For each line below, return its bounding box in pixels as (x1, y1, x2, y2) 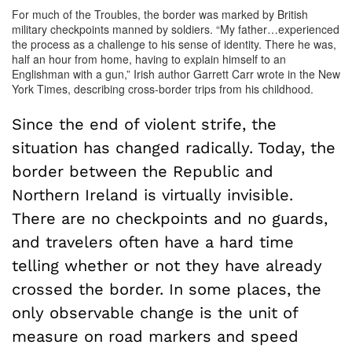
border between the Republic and (12, 162, 273, 181)
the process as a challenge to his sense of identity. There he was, (12, 36, 336, 53)
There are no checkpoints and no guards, (12, 209, 328, 229)
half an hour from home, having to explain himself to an (12, 51, 286, 68)
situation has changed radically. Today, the (12, 138, 335, 158)
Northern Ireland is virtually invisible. (12, 185, 293, 205)
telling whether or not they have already (12, 256, 322, 276)
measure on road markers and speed (12, 327, 299, 346)
